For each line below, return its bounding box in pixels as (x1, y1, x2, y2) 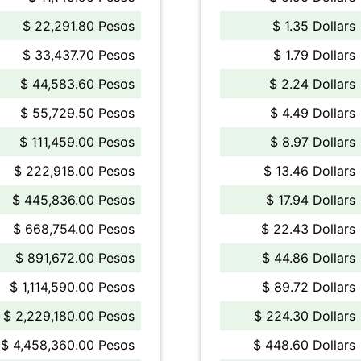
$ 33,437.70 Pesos (23, 47, 135, 63)
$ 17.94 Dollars (266, 192, 355, 208)
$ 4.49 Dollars (270, 105, 355, 121)
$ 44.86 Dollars (262, 250, 355, 266)
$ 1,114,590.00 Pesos (10, 279, 135, 295)
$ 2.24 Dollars (269, 76, 355, 92)
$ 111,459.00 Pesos (19, 134, 135, 150)
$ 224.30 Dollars (254, 308, 355, 324)
